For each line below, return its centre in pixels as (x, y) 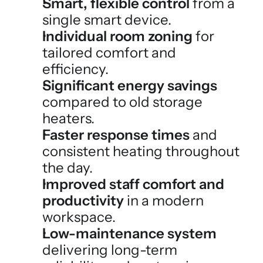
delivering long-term (110, 250)
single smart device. (107, 20)
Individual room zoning (117, 36)
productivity (83, 200)
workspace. (79, 217)
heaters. (68, 118)
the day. (68, 168)
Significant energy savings (130, 85)
